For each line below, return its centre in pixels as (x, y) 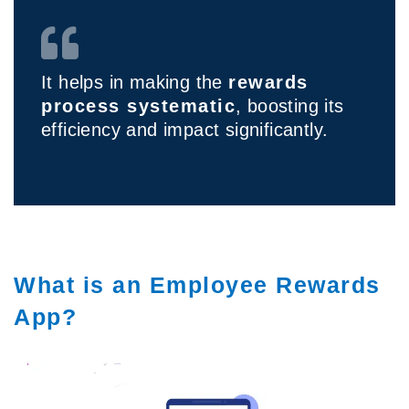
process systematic (138, 106)
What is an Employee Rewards (197, 285)
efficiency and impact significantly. (188, 130)
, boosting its (290, 106)
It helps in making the (135, 83)
